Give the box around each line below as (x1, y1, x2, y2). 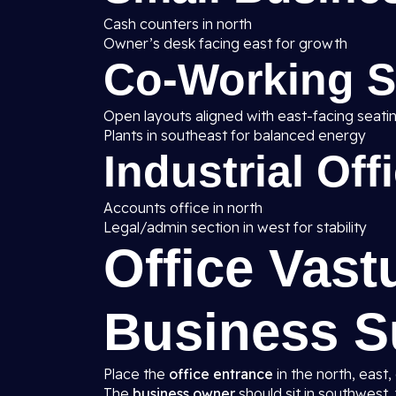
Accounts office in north (103, 199, 263, 217)
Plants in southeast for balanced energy (103, 126, 366, 144)
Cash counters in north (103, 15, 252, 33)
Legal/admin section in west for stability (103, 218, 367, 236)
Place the (103, 365, 169, 383)
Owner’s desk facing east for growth (103, 34, 347, 52)
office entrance (169, 365, 273, 383)
